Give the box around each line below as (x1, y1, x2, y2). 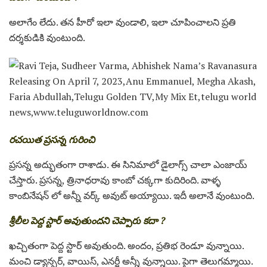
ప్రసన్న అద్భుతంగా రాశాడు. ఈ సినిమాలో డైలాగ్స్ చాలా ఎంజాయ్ (9, 157, 247, 171)
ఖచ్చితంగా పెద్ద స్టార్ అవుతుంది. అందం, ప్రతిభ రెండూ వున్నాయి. (9, 238, 244, 252)
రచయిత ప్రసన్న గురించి (9, 132, 95, 146)
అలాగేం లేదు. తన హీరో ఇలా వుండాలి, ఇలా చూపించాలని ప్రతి (9, 15, 236, 29)
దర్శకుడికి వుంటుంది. (9, 30, 85, 44)
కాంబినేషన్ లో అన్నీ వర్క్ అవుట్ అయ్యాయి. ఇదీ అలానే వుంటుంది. (9, 188, 254, 202)
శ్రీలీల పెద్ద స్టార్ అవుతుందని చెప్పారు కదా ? (9, 213, 165, 227)
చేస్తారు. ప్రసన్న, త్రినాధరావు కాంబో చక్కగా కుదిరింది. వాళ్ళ (9, 173, 221, 187)
